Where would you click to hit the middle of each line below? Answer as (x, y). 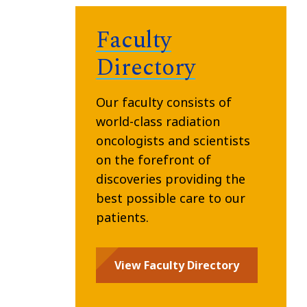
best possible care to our (170, 198)
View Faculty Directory (176, 265)
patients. (122, 217)
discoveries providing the (170, 179)
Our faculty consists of (163, 102)
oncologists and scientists (173, 140)
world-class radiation (158, 121)
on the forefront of (153, 159)
